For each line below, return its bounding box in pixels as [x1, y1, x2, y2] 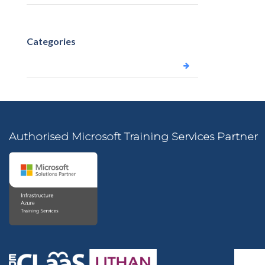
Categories [27, 35, 76, 47]
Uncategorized [28, 60, 89, 71]
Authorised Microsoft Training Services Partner [9, 130, 258, 143]
